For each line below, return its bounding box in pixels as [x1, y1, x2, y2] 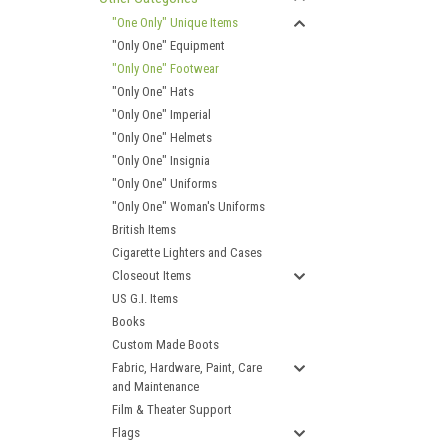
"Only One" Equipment [112, 38, 225, 53]
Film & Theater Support [112, 402, 232, 417]
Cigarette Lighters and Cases [112, 245, 262, 260]
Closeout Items [112, 268, 191, 283]
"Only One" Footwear [112, 61, 219, 76]
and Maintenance [112, 379, 199, 394]
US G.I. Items [112, 291, 178, 306]
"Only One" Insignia [112, 153, 210, 168]
